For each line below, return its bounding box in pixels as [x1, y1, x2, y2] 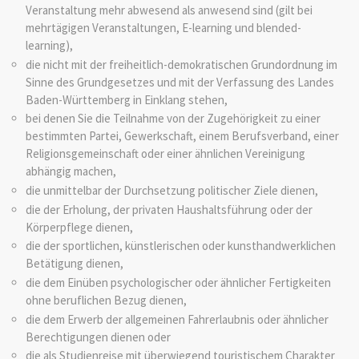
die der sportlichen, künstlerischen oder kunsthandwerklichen [25, 238, 336, 254]
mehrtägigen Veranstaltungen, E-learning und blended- [25, 19, 301, 35]
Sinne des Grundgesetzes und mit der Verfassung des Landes [25, 74, 334, 90]
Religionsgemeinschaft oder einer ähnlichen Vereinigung [25, 146, 305, 162]
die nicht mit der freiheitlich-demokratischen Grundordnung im [25, 56, 337, 72]
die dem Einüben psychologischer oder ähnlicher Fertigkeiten [25, 274, 331, 290]
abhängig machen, [25, 163, 116, 179]
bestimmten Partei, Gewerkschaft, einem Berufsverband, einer [25, 128, 339, 144]
